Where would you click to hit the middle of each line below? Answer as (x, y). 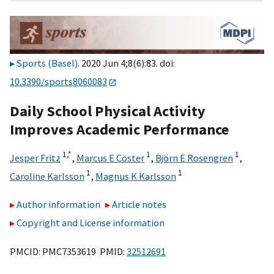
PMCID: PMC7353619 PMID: (68, 251)
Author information (58, 205)
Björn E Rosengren (194, 157)
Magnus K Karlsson (136, 176)
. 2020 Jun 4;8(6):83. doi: (126, 63)
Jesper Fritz (35, 157)
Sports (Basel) (47, 63)
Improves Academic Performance (120, 129)
